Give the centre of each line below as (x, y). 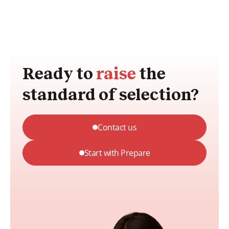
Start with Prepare (117, 153)
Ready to (59, 75)
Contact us (117, 127)
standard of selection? (111, 96)
